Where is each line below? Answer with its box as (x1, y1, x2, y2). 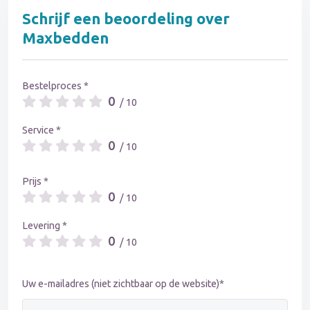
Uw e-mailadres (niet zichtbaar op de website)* (22, 278, 224, 290)
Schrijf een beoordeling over (22, 10, 230, 28)
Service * (22, 125, 61, 136)
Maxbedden (22, 29, 109, 47)
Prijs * (22, 176, 48, 188)
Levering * (22, 220, 67, 232)
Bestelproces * (22, 80, 89, 92)
